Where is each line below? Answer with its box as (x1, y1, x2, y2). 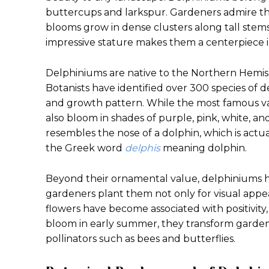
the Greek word (46, 142, 125, 154)
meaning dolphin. (160, 142, 247, 154)
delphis (125, 142, 160, 154)
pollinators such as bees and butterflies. (46, 233, 235, 244)
